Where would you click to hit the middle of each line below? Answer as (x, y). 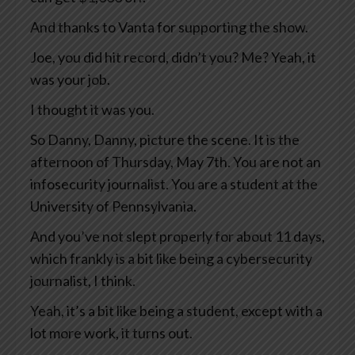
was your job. (70, 80)
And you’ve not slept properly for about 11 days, (177, 237)
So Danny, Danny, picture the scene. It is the (165, 140)
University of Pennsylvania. (113, 206)
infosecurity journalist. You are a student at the (174, 184)
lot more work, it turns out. (111, 333)
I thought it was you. (92, 110)
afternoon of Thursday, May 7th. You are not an (176, 162)
